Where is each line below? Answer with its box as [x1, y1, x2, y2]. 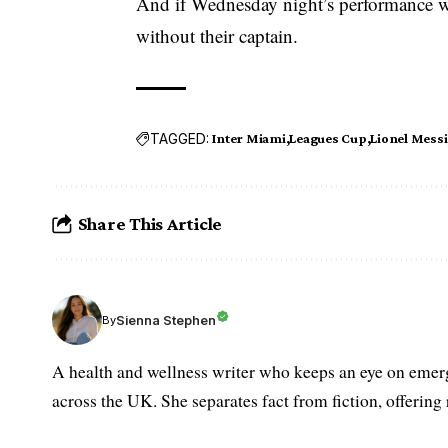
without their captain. [136, 23, 299, 49]
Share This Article [77, 212, 223, 234]
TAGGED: [150, 129, 210, 147]
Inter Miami [212, 130, 286, 147]
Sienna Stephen [116, 312, 216, 328]
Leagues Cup [289, 130, 367, 147]
